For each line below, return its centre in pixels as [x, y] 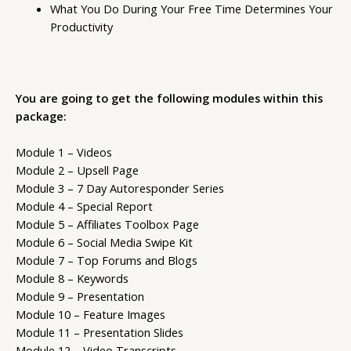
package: [41, 116]
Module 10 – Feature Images [90, 315]
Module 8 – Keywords [72, 279]
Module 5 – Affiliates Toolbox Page [107, 224]
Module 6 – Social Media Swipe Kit [104, 242]
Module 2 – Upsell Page [77, 170]
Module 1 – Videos [64, 152]
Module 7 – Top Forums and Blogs [107, 261]
